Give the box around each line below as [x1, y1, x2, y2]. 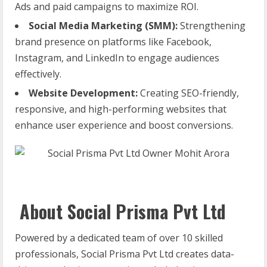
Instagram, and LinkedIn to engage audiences [15, 51, 219, 64]
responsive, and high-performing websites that [15, 102, 226, 116]
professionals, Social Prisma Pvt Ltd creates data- [15, 247, 234, 260]
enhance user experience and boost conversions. [15, 118, 233, 132]
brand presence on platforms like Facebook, [15, 35, 212, 48]
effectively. [15, 67, 61, 80]
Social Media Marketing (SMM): [29, 18, 178, 32]
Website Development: [29, 86, 138, 100]
